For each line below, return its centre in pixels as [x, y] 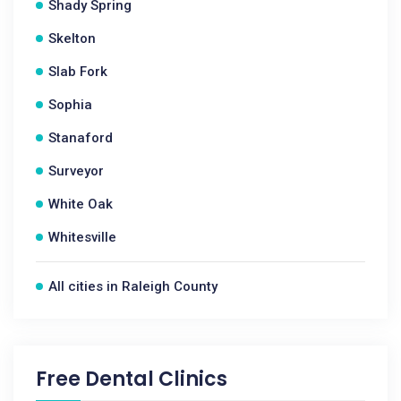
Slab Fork [78, 72]
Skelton [72, 38]
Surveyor [76, 171]
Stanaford [81, 138]
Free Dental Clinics [132, 379]
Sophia [70, 105]
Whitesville [82, 237]
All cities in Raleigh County [133, 286]
